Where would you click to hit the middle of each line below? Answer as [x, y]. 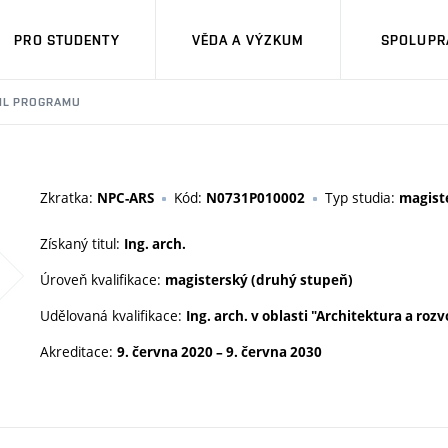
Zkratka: [68, 197]
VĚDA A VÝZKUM [248, 39]
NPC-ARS [125, 198]
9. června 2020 [165, 352]
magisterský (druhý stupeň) [259, 280]
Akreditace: [78, 351]
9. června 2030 [274, 352]
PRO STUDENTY [67, 39]
